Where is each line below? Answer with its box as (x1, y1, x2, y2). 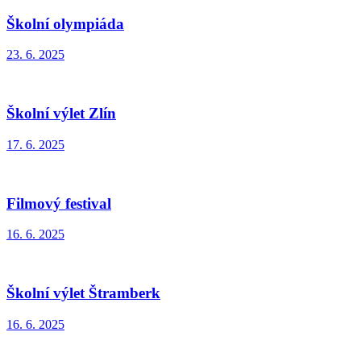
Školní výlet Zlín (6, 105, 116, 122)
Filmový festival (6, 194, 111, 212)
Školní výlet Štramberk (6, 284, 160, 301)
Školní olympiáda (6, 15, 124, 32)
